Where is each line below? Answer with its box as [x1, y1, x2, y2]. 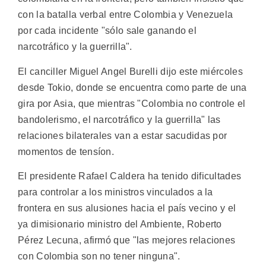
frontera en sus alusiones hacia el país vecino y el [18, 203, 236, 214]
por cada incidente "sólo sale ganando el [18, 26, 197, 36]
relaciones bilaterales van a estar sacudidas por [18, 130, 227, 141]
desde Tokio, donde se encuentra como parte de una [18, 82, 247, 93]
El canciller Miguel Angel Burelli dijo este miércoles [18, 66, 243, 77]
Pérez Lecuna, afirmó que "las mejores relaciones [18, 235, 236, 246]
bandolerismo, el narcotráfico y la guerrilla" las [18, 114, 221, 125]
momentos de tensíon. [18, 146, 115, 157]
